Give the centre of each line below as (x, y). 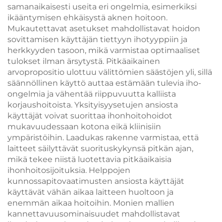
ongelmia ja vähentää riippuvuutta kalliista (92, 94)
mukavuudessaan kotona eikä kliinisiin (84, 127)
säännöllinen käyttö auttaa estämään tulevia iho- (104, 83)
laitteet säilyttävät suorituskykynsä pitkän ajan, (100, 148)
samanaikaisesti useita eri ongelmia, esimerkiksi (102, 7)
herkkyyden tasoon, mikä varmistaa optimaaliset (104, 50)
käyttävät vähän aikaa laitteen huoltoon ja (90, 192)
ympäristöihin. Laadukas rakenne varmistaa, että (103, 138)
